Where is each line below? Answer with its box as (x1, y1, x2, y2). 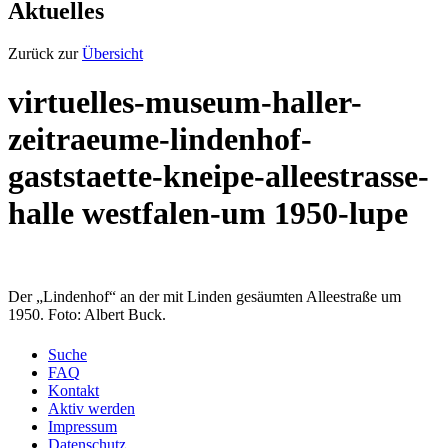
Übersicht (82, 44, 143, 62)
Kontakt (48, 381, 99, 399)
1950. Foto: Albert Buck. (8, 305, 166, 323)
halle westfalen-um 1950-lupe (8, 195, 408, 232)
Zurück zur (8, 44, 82, 62)
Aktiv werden (48, 399, 135, 417)
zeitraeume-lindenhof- (8, 121, 312, 158)
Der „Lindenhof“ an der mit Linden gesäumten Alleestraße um (8, 287, 401, 305)
